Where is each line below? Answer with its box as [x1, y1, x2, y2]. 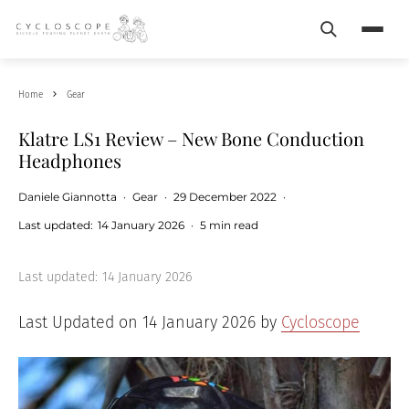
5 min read [200, 218, 258, 232]
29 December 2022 [173, 190, 277, 204]
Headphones [18, 148, 121, 173]
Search [327, 30, 374, 47]
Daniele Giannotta [18, 190, 117, 204]
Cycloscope [281, 312, 360, 332]
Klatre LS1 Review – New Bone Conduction [18, 126, 364, 151]
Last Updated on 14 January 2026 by [18, 312, 281, 332]
